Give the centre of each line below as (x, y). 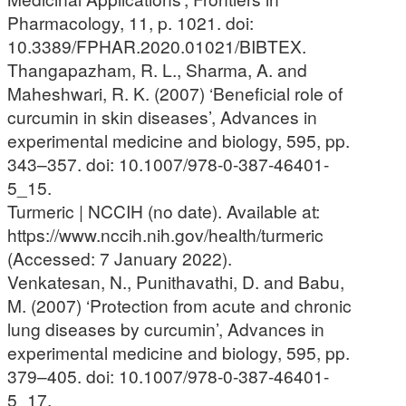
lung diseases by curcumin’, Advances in (166, 328)
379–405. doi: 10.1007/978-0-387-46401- (168, 375)
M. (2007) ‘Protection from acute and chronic (179, 304)
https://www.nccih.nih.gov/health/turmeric (165, 234)
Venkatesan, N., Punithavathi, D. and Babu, (176, 281)
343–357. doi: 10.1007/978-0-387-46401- (168, 163)
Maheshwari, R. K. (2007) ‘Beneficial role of (175, 92)
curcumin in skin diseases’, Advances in (162, 116)
